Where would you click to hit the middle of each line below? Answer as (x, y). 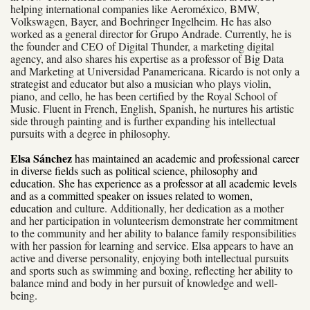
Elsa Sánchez (41, 158)
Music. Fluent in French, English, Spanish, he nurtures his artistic (152, 108)
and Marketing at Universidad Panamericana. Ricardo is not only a (155, 71)
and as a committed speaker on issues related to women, (131, 195)
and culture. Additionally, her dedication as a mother (170, 208)
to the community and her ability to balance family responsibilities (153, 232)
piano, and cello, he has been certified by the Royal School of (144, 95)
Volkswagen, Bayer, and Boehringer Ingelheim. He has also (141, 21)
